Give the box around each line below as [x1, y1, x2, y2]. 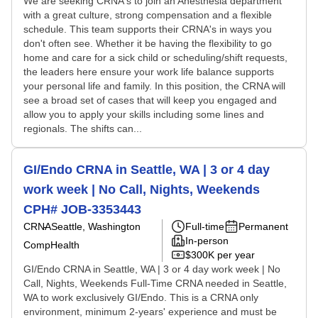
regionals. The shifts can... [23, 123, 142, 134]
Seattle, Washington [51, 221, 141, 232]
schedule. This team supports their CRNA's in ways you [23, 23, 272, 35]
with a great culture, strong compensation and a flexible [23, 9, 272, 21]
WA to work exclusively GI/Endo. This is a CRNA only [23, 292, 258, 303]
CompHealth [23, 239, 79, 251]
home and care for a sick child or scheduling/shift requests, [23, 52, 287, 63]
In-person [185, 235, 229, 246]
